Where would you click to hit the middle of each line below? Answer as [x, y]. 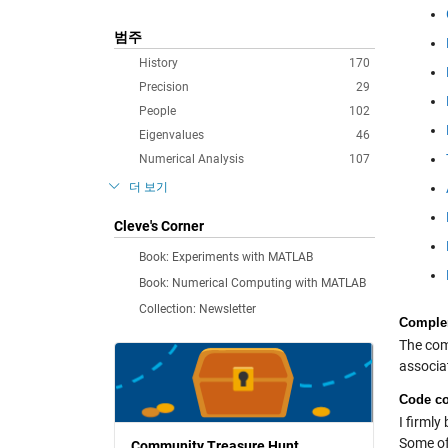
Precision [164, 87]
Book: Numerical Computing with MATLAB [252, 283]
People [157, 111]
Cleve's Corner [159, 226]
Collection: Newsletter [197, 309]
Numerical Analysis [191, 159]
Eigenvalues [171, 135]
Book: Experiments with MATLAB [226, 257]
